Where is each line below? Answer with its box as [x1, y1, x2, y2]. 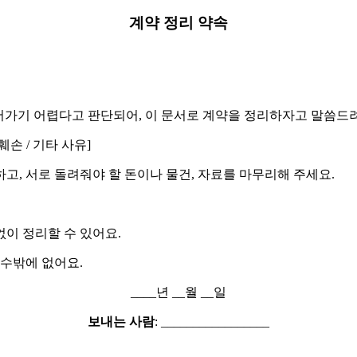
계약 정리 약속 [129, 14, 228, 32]
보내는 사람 [88, 314, 155, 328]
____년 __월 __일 [131, 284, 226, 299]
